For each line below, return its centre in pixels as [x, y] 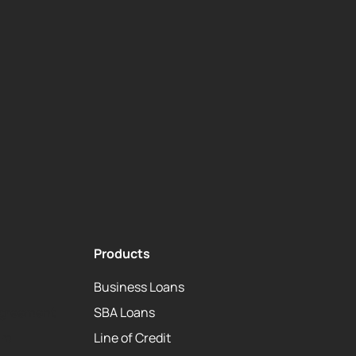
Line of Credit [132, 338]
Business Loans [139, 287]
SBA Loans [124, 313]
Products [122, 253]
